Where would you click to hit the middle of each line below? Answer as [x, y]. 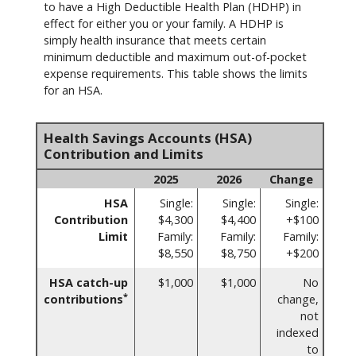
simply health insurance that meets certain [155, 40]
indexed [298, 332]
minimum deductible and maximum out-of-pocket [175, 56]
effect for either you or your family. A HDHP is [164, 23]
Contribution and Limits [124, 153]
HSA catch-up [89, 282]
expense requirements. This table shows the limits [176, 73]
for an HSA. [73, 90]
